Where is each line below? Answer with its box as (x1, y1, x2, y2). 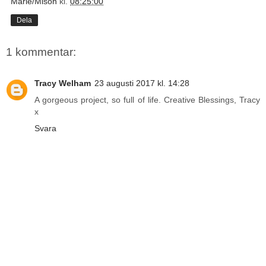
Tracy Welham (34, 78, 91, 88)
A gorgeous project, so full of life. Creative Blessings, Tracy (34, 94, 260, 104)
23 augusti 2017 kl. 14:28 (94, 78, 189, 88)
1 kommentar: (6, 46, 76, 59)
